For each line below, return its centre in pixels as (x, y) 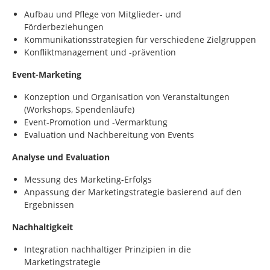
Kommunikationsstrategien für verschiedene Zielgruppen (140, 39)
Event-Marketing (47, 74)
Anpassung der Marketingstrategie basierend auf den (133, 192)
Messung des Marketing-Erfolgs (88, 179)
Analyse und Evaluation (61, 157)
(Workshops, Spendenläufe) (79, 109)
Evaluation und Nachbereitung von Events (109, 135)
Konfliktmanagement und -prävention (100, 52)
